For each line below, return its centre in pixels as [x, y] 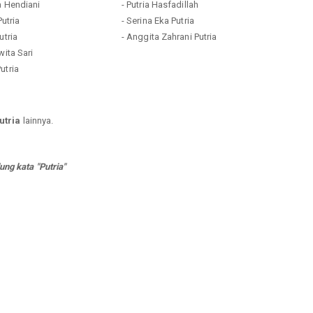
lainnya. [37, 120]
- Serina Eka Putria [158, 20]
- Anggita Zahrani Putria [169, 36]
